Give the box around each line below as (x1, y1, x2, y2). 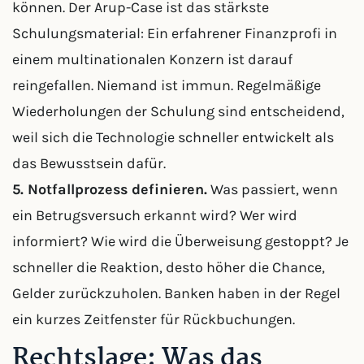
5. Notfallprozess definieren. (12, 180, 207, 198)
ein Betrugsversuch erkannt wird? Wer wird (12, 206, 297, 224)
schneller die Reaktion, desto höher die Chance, (12, 258, 325, 276)
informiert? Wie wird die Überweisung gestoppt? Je (12, 232, 349, 250)
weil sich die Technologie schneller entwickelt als (12, 128, 334, 146)
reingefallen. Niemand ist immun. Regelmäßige (12, 76, 321, 94)
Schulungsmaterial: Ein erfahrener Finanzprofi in (12, 24, 337, 42)
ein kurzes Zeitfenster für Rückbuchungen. (12, 310, 295, 328)
